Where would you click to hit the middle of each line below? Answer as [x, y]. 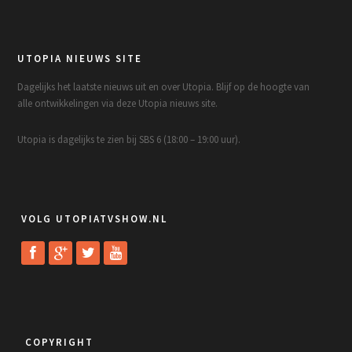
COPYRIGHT [60, 343]
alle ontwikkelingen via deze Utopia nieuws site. [118, 104]
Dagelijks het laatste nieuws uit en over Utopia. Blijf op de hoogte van [164, 87]
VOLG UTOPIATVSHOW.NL [95, 219]
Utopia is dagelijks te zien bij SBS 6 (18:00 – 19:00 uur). [129, 140]
